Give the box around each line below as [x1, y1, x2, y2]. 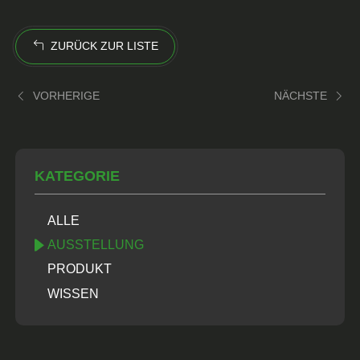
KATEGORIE [35, 168, 121, 185]
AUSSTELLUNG [47, 237, 145, 252]
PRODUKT [47, 262, 112, 276]
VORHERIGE [33, 90, 100, 103]
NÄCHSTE [273, 90, 327, 103]
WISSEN [47, 286, 100, 301]
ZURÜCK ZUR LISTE [50, 39, 158, 52]
